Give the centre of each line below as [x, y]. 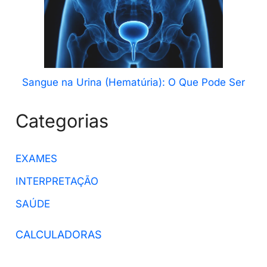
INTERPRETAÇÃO [57, 181]
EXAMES [37, 159]
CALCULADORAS [59, 234]
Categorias [62, 120]
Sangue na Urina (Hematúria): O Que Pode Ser [133, 82]
